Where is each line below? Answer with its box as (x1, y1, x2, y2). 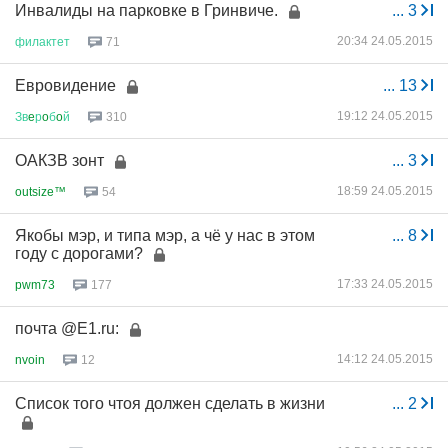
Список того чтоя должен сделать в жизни (15, 395, 325, 412)
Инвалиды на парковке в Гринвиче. (15, 2, 278, 19)
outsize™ (15, 184, 66, 199)
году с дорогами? (15, 245, 143, 262)
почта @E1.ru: (15, 320, 119, 337)
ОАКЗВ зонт (15, 152, 104, 169)
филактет (15, 34, 70, 49)
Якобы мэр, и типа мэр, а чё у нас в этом (15, 227, 315, 244)
